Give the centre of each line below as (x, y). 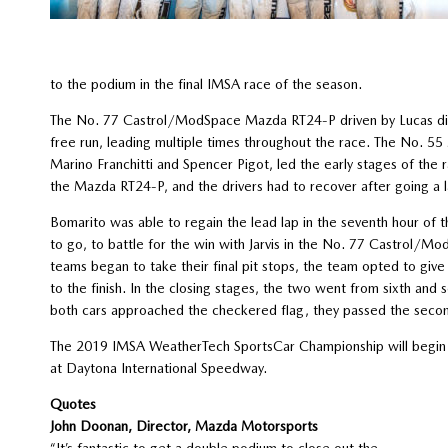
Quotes (72, 403)
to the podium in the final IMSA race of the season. (205, 83)
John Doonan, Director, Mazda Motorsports (183, 425)
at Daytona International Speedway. (158, 367)
